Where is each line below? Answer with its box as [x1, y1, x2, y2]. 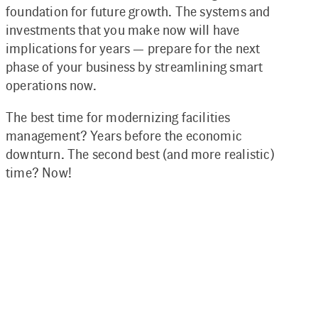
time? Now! [6, 164, 72, 182]
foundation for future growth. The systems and [6, 3, 270, 21]
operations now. [6, 77, 97, 94]
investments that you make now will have [6, 21, 240, 39]
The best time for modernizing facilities [6, 109, 231, 126]
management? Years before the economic [6, 127, 243, 145]
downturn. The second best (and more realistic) [6, 146, 275, 163]
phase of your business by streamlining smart [6, 58, 263, 76]
